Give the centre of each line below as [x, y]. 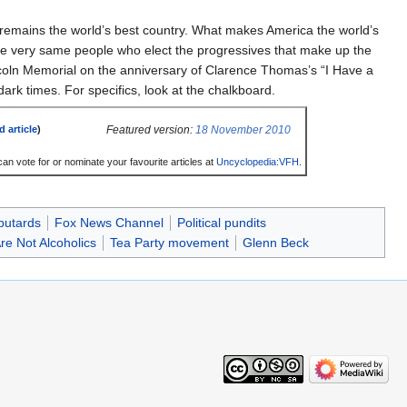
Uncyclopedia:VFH [258, 161]
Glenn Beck [276, 242]
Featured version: [151, 129]
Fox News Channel [109, 222]
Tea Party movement [169, 242]
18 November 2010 [243, 129]
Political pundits [221, 222]
